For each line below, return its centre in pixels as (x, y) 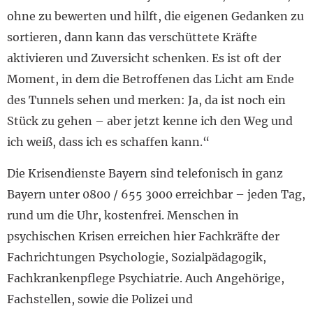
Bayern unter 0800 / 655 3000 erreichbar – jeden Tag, (156, 195)
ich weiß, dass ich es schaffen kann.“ (108, 142)
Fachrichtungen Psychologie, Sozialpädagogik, (137, 257)
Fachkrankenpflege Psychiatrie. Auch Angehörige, (146, 278)
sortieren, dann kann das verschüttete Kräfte (132, 37)
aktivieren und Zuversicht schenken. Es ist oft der (144, 58)
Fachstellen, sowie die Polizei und (100, 299)
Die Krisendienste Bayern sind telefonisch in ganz (145, 174)
